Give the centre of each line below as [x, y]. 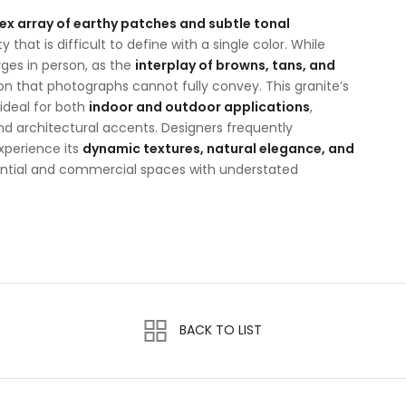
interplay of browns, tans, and [235, 65]
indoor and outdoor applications [199, 107]
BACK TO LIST [221, 330]
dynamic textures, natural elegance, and [218, 149]
